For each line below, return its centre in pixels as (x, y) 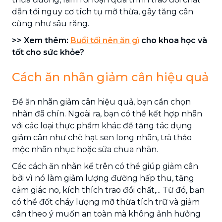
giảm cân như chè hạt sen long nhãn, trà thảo (102, 137)
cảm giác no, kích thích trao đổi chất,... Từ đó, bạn (108, 190)
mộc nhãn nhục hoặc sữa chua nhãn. (85, 149)
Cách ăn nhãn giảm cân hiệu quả (110, 77)
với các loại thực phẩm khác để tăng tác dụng (102, 125)
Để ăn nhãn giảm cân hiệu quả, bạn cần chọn (101, 102)
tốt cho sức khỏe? (48, 52)
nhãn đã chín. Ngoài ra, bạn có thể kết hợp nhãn (107, 113)
